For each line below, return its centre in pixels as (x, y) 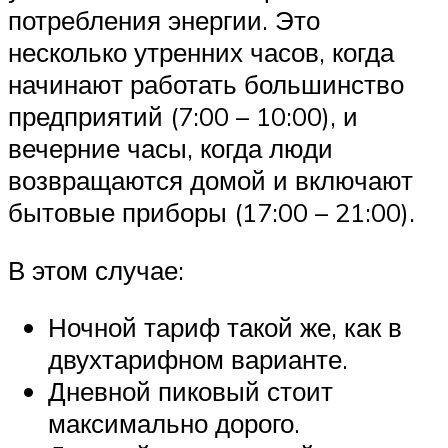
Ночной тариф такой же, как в (225, 327)
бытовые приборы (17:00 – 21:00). (211, 211)
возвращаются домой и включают (210, 179)
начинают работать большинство (206, 83)
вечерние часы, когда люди (170, 147)
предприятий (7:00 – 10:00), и (183, 115)
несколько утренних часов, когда (201, 51)
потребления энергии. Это (164, 19)
